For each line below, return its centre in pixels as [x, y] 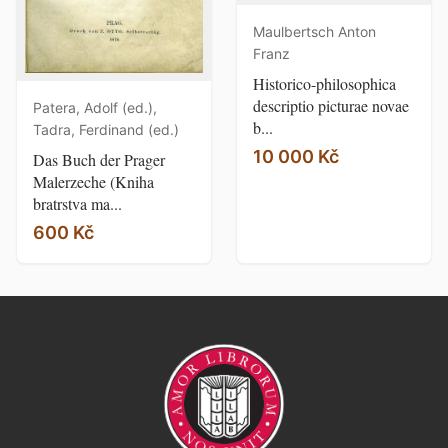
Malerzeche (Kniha [93, 181]
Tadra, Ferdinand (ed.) [106, 129]
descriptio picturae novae [331, 106]
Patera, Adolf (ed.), [95, 107]
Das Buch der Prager [99, 159]
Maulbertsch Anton [314, 32]
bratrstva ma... [77, 203]
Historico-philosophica [324, 84]
